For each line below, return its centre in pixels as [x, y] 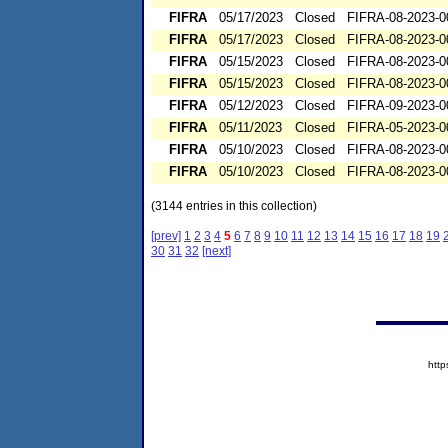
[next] [216, 251]
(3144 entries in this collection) [234, 206]
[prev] [166, 236]
